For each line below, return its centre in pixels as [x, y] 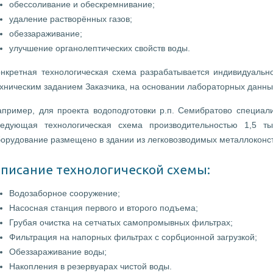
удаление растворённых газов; [71, 19]
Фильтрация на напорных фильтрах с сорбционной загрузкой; [133, 237]
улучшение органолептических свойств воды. [100, 48]
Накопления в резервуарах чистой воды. [91, 267]
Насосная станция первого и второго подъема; [104, 208]
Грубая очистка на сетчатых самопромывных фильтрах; [121, 223]
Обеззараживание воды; [58, 252]
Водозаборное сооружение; [65, 193]
